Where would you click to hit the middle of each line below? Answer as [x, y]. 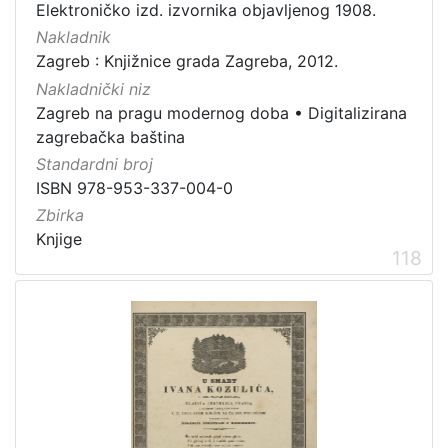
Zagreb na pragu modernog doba [162, 112]
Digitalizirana [357, 112]
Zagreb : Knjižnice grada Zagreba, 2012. [187, 61]
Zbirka [60, 215]
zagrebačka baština [110, 136]
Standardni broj [94, 163]
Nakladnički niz [93, 88]
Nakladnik [73, 37]
